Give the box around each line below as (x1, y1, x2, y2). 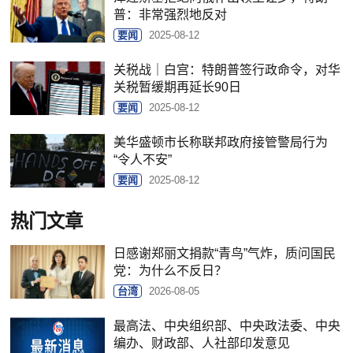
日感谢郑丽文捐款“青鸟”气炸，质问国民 (113, 246, 336, 260)
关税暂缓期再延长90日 (113, 80, 242, 94)
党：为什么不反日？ (113, 263, 228, 277)
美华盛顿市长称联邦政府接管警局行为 (113, 135, 329, 149)
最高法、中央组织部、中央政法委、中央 (113, 318, 341, 333)
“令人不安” (113, 152, 173, 166)
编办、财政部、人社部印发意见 (113, 336, 291, 350)
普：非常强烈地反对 (113, 7, 228, 21)
